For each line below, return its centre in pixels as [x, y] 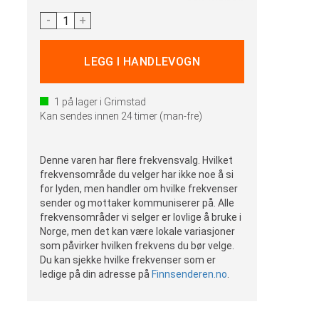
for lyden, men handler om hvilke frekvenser [139, 189]
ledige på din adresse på [96, 274]
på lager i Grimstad [103, 102]
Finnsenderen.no [190, 274]
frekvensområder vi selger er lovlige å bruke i [141, 217]
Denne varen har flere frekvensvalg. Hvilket [137, 160]
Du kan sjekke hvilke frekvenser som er [128, 260]
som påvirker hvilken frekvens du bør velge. [137, 246]
